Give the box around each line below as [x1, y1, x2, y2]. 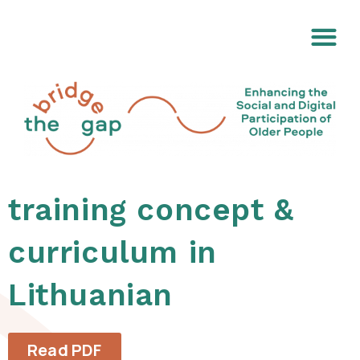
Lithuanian [8, 277, 174, 313]
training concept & [8, 192, 294, 228]
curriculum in [8, 235, 217, 271]
